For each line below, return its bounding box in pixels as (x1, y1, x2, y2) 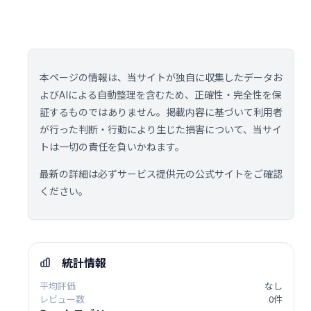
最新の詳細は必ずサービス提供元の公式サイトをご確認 (40, 167, 283, 181)
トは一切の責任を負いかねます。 (40, 140, 185, 154)
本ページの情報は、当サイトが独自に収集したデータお (40, 70, 283, 85)
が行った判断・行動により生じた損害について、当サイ (40, 122, 282, 137)
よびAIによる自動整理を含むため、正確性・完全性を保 (40, 87, 282, 102)
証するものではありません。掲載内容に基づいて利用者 (40, 105, 283, 119)
